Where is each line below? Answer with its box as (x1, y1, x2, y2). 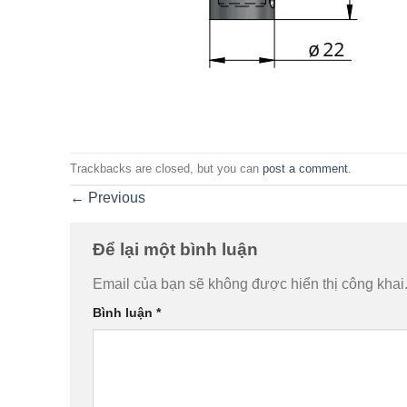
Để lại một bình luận (93, 240, 263, 260)
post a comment (263, 161, 348, 175)
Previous (84, 190, 145, 206)
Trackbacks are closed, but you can (70, 161, 263, 175)
